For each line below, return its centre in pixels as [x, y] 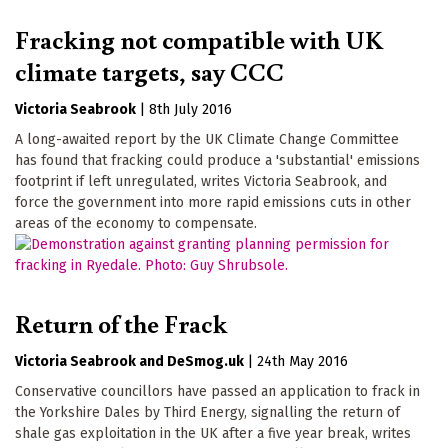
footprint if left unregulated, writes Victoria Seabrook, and [201, 181]
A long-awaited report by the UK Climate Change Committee [207, 139]
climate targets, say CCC [149, 71]
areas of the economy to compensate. [136, 223]
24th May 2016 [302, 361]
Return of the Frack [121, 322]
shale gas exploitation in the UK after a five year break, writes [213, 433]
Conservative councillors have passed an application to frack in [217, 391]
